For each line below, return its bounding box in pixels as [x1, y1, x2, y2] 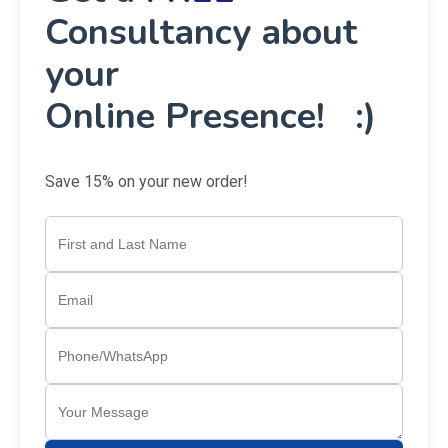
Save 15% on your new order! [45, 171, 248, 191]
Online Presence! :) [45, 92, 376, 142]
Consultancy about [45, 8, 357, 58]
